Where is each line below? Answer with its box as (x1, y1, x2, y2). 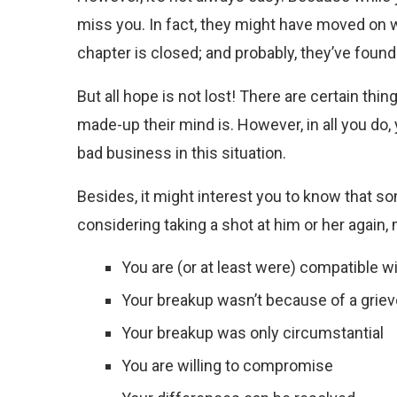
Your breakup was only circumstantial (121, 323, 387, 342)
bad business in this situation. (77, 144, 290, 162)
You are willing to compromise (121, 356, 333, 375)
